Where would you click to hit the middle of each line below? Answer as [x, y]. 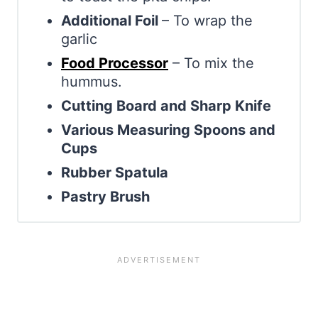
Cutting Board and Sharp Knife [166, 106]
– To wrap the [207, 21]
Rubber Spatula [115, 173]
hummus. [92, 82]
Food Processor [115, 64]
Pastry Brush [105, 197]
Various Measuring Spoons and [168, 130]
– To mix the [211, 64]
